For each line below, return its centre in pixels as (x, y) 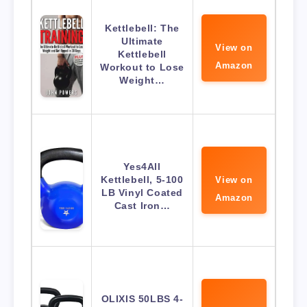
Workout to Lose (142, 67)
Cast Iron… (142, 205)
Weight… (142, 80)
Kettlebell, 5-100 (142, 179)
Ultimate (142, 41)
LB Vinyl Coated (142, 192)
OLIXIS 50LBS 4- (142, 298)
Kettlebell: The (142, 28)
